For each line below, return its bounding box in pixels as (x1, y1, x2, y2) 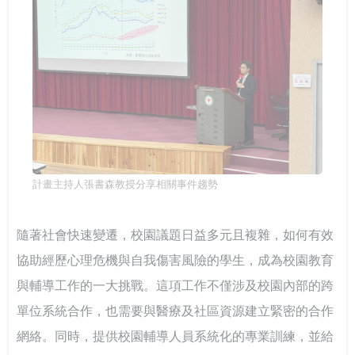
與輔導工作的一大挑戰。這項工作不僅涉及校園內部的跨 (17, 279, 334, 293)
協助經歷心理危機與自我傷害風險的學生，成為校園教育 (17, 254, 334, 268)
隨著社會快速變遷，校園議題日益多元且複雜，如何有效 (17, 228, 334, 242)
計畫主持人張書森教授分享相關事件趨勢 (32, 178, 219, 191)
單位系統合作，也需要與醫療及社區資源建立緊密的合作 (17, 304, 334, 319)
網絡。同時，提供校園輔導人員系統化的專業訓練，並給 (17, 330, 334, 344)
